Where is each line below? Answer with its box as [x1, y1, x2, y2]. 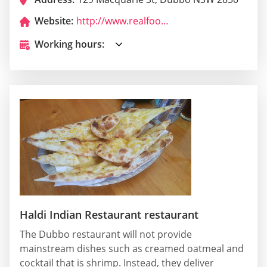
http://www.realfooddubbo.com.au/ [161, 14, 169, 28]
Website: [35, 14, 73, 28]
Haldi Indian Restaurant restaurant [20, 207, 198, 222]
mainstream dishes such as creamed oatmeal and [20, 242, 244, 256]
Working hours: [35, 38, 104, 51]
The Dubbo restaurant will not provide [20, 228, 192, 241]
